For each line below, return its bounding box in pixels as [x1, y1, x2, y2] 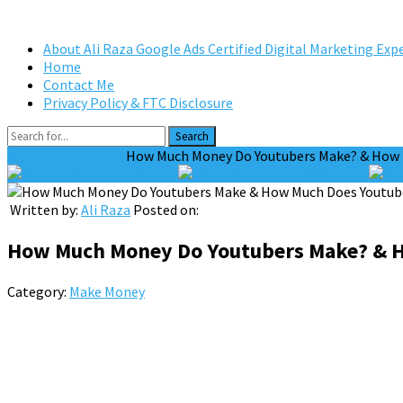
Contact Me [43, 76, 114, 94]
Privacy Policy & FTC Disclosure [43, 94, 233, 112]
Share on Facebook [251, 165, 366, 183]
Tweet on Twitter [68, 165, 175, 183]
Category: [7, 282, 69, 300]
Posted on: [133, 201, 199, 219]
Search [175, 129, 209, 144]
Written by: [10, 201, 78, 219]
